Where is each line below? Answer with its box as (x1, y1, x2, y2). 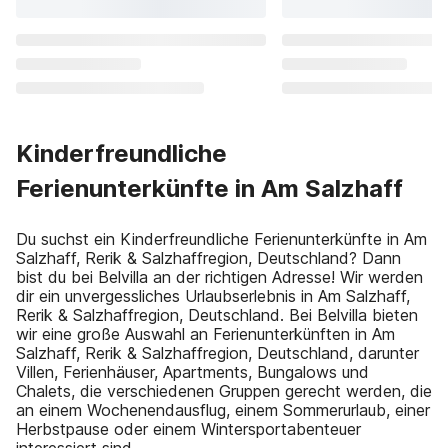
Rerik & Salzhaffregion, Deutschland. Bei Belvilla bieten (16, 305, 418, 325)
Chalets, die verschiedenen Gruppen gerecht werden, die (16, 381, 432, 401)
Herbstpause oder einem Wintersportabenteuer (16, 419, 361, 439)
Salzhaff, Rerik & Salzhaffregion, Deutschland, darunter (16, 343, 419, 363)
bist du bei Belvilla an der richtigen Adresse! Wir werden (16, 267, 423, 287)
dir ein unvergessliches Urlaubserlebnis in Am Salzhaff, (16, 286, 410, 306)
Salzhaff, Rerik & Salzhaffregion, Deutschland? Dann (16, 248, 401, 268)
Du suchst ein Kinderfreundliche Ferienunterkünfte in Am (16, 229, 427, 249)
